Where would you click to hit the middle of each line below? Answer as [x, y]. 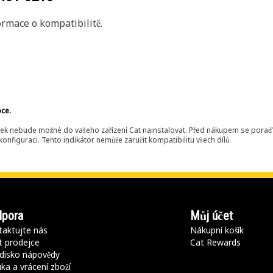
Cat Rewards [216, 242]
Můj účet [212, 216]
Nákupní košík [217, 230]
